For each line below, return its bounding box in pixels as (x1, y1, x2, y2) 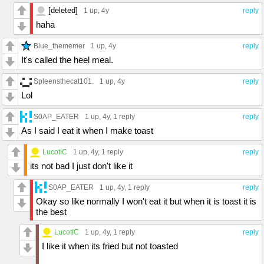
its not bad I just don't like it (30, 160, 133, 171)
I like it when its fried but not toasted (42, 240, 178, 251)
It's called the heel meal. (21, 54, 113, 65)
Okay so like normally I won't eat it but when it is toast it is (36, 196, 256, 206)
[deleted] (48, 5, 78, 15)
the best (36, 206, 67, 217)
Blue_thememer (34, 41, 85, 49)
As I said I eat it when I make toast (21, 125, 153, 136)
